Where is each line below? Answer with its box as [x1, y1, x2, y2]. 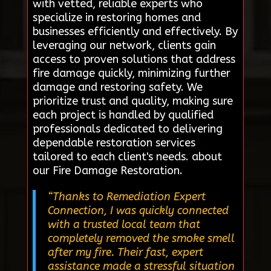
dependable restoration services [32, 135, 195, 149]
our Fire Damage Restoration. [32, 163, 183, 177]
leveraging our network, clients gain [32, 38, 216, 52]
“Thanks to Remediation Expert [47, 189, 206, 203]
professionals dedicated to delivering [32, 122, 223, 135]
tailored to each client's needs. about [32, 149, 222, 163]
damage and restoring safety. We [32, 80, 203, 94]
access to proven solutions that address [32, 52, 235, 66]
